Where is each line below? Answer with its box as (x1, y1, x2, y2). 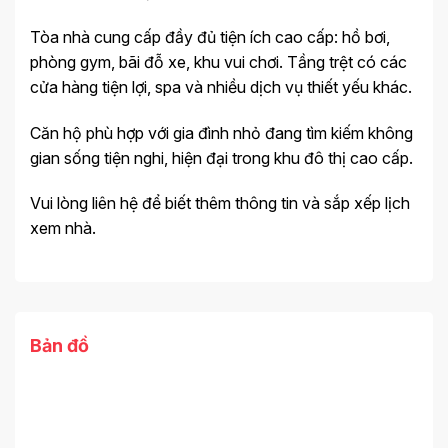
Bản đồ (30, 335, 89, 357)
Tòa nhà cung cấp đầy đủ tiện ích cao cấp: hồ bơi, (30, 26, 390, 47)
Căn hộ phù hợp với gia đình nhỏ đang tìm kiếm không (30, 122, 413, 143)
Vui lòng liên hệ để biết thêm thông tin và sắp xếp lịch (30, 193, 410, 214)
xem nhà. (30, 218, 96, 239)
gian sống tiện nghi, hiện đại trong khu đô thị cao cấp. (30, 147, 413, 168)
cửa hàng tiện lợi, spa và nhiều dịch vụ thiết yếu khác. (30, 76, 412, 97)
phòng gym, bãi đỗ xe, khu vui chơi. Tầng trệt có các (30, 51, 407, 72)
